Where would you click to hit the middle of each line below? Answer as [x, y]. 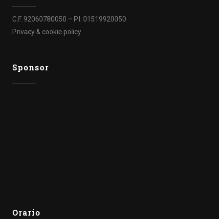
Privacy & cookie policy [47, 32]
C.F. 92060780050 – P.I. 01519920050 [69, 19]
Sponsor [31, 67]
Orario [26, 212]
